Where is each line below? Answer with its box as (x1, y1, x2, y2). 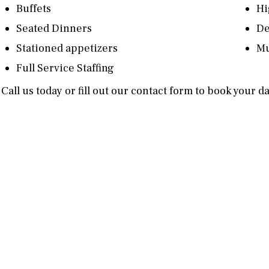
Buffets (16, 2, 51, 16)
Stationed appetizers (16, 41, 118, 55)
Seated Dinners (16, 22, 92, 35)
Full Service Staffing (16, 61, 114, 75)
